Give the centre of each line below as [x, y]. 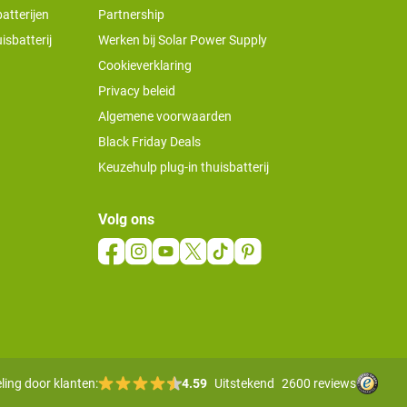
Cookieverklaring [145, 66]
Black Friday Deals [149, 142]
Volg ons [126, 220]
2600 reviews [319, 383]
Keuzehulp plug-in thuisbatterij [184, 168]
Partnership [131, 15]
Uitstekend [244, 383]
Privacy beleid [137, 91]
